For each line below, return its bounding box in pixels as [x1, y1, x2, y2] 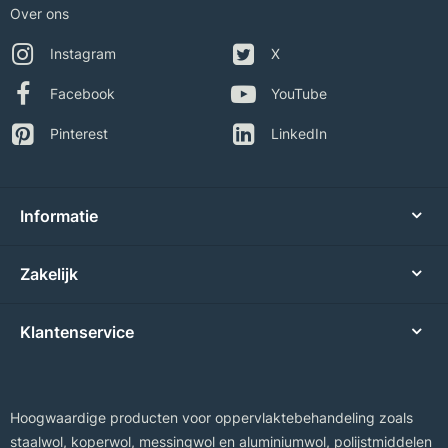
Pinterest [50, 125, 108, 143]
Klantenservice [20, 322, 134, 343]
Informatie [20, 206, 98, 227]
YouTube [271, 85, 327, 103]
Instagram [50, 45, 116, 63]
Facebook [50, 85, 115, 103]
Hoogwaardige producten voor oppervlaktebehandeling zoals [10, 409, 413, 427]
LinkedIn [271, 125, 327, 143]
